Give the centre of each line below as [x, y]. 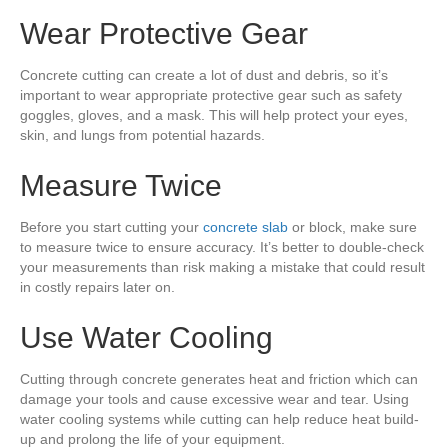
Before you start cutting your [111, 227]
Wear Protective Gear [164, 33]
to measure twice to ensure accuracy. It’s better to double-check [222, 247]
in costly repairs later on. [97, 287]
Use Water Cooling [146, 337]
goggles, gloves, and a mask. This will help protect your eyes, [214, 115]
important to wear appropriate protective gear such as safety [211, 95]
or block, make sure [352, 227]
